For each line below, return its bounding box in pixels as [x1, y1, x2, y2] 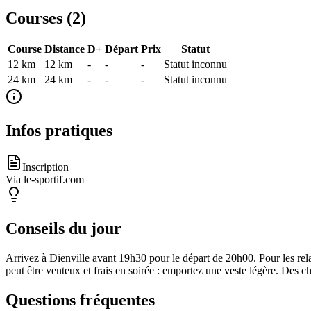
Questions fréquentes [6, 290, 155, 309]
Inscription [22, 161, 69, 174]
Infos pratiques [6, 121, 112, 140]
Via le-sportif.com [6, 174, 84, 186]
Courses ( [6, 8, 72, 27]
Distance [44, 43, 85, 56]
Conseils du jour [6, 219, 121, 238]
